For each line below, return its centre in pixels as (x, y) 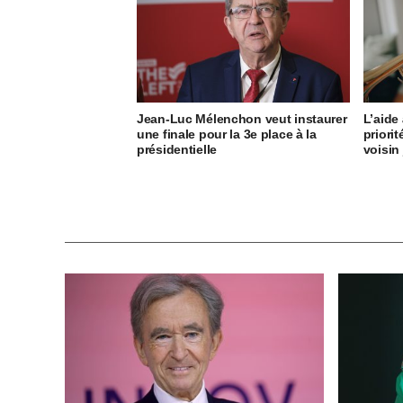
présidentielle (177, 149)
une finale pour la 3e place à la (227, 134)
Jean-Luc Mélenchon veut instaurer (242, 118)
